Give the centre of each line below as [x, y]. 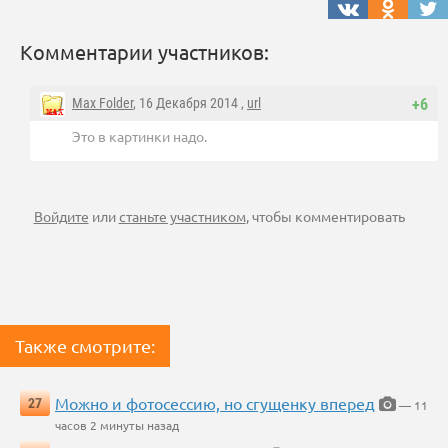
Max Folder [102, 103]
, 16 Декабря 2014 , [190, 103]
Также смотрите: [85, 346]
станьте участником [182, 216]
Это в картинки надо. [139, 136]
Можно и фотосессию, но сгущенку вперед [215, 403]
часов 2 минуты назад [117, 425]
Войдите [61, 216]
